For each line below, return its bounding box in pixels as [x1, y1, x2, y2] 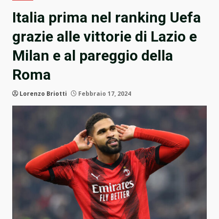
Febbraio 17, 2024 [77, 89, 131, 98]
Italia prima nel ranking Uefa [12, 9, 201, 26]
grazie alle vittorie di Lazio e [12, 28, 197, 45]
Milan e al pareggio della [12, 47, 173, 65]
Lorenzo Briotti [20, 89, 67, 98]
